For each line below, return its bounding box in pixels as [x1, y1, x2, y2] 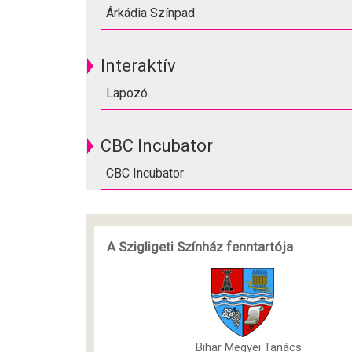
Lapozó [106, 85, 148, 101]
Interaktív [101, 55, 176, 75]
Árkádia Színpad [106, 5, 195, 20]
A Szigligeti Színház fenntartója [107, 238, 293, 255]
